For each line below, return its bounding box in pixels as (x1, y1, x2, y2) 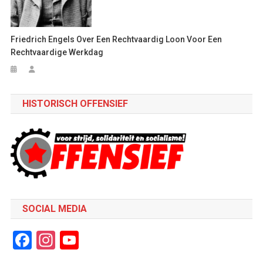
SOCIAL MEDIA (22, 203, 87, 214)
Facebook (31, 228, 110, 251)
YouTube (78, 228, 149, 251)
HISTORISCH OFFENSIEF (22, 97, 128, 109)
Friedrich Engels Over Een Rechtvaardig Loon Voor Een (11, 34, 222, 44)
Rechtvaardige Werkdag (11, 47, 104, 57)
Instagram (55, 228, 139, 251)
